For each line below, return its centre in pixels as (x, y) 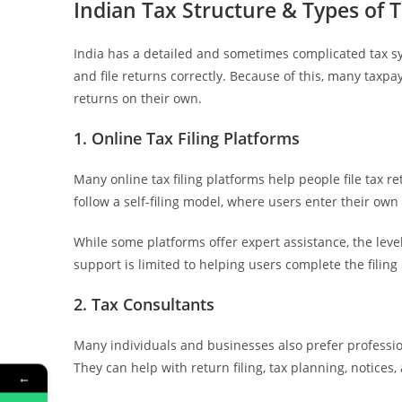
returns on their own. (138, 99)
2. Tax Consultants (144, 305)
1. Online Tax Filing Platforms (187, 139)
